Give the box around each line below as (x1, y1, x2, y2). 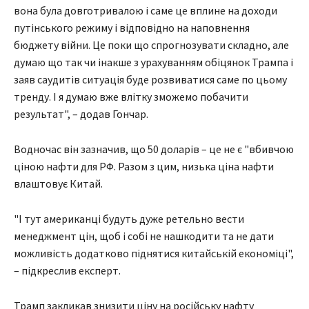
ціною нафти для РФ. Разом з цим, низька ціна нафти (14, 159, 274, 174)
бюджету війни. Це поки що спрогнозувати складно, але (14, 38, 289, 52)
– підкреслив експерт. (14, 263, 121, 278)
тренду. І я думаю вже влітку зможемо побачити (14, 90, 248, 104)
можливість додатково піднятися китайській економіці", (14, 246, 294, 261)
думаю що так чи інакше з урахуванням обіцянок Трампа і (14, 55, 293, 70)
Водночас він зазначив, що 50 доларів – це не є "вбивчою (14, 142, 294, 157)
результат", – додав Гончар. (14, 107, 148, 121)
